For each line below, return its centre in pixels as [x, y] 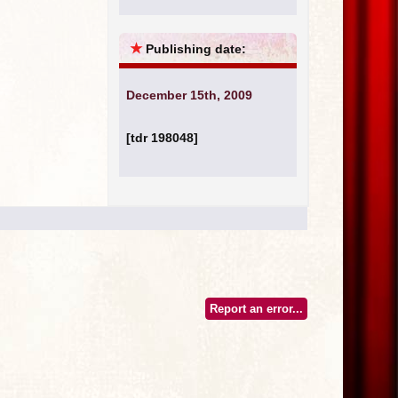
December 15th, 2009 [189, 95]
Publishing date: [196, 49]
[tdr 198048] [162, 138]
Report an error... [256, 309]
